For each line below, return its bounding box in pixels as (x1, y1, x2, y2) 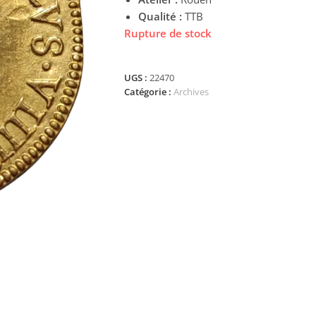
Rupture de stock (124, 26, 212, 40)
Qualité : (138, 9, 182, 23)
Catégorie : (124, 85, 174, 98)
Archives (174, 85, 209, 98)
